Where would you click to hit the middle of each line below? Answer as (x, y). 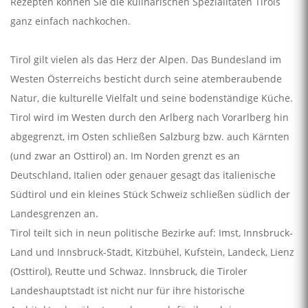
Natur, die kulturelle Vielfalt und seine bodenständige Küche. (152, 98)
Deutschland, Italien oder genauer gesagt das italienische (143, 175)
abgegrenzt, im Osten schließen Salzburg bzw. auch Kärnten (150, 136)
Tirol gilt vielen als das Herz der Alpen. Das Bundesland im (146, 59)
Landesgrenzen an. (54, 213)
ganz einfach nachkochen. (70, 21)
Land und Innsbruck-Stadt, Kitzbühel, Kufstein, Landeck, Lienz (152, 252)
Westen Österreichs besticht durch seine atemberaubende (146, 78)
